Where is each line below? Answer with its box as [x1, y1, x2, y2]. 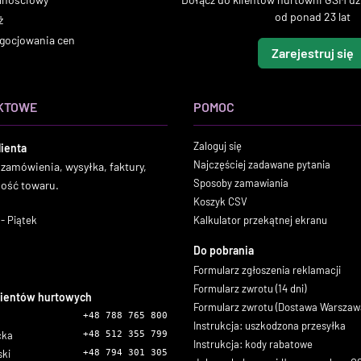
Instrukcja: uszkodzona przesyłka [193, 319, 346, 332]
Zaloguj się [193, 139, 242, 152]
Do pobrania [193, 243, 254, 257]
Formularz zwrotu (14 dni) [193, 282, 306, 295]
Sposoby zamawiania [193, 176, 288, 189]
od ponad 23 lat [275, 10, 351, 23]
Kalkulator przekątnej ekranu [193, 214, 327, 226]
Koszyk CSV [193, 195, 247, 208]
